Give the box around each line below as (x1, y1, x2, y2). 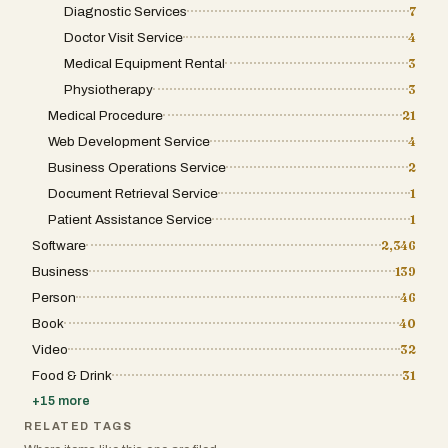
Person (32, 289, 76, 305)
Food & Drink (32, 367, 112, 383)
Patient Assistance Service (48, 211, 212, 227)
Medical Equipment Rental (64, 55, 225, 71)
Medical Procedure (48, 107, 163, 123)
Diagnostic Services (64, 3, 187, 19)
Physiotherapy (64, 81, 153, 97)
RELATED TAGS (24, 419, 133, 432)
